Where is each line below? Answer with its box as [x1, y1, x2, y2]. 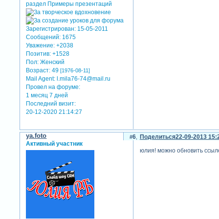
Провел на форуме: [26, 84, 81, 91]
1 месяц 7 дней [26, 92, 68, 99]
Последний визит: [26, 100, 76, 108]
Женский [39, 59, 65, 66]
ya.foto [26, 131, 47, 139]
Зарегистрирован [26, 25, 75, 33]
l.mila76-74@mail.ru [55, 75, 111, 83]
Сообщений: [26, 34, 61, 41]
